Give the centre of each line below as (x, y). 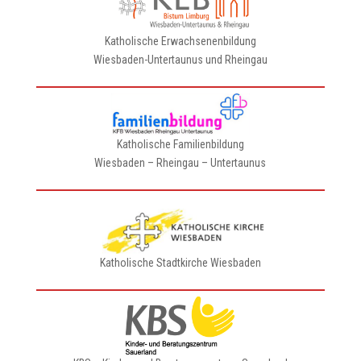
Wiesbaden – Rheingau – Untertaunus (180, 163)
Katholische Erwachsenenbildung (180, 41)
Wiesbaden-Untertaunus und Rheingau (180, 60)
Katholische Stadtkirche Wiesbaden (180, 263)
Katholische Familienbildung (180, 144)
